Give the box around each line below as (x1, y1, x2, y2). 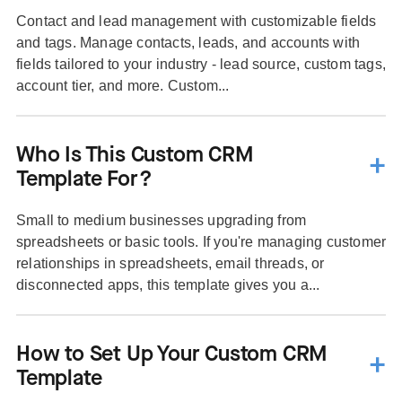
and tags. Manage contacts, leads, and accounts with (15, 35, 361, 51)
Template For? (15, 167, 153, 193)
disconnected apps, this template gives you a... (15, 277, 320, 293)
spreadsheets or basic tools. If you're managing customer (15, 234, 387, 250)
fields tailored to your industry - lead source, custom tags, (15, 57, 386, 73)
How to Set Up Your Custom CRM (15, 342, 328, 368)
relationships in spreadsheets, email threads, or (15, 256, 325, 272)
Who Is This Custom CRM (15, 143, 254, 169)
